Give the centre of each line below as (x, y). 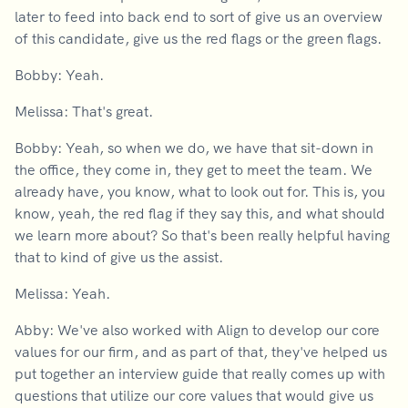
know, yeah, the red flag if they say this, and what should (200, 213)
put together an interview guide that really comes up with (200, 373)
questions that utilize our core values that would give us (194, 395)
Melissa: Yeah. (62, 293)
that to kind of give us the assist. (119, 257)
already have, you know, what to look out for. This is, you (200, 191)
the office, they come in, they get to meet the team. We (194, 169)
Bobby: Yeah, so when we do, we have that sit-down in (194, 148)
